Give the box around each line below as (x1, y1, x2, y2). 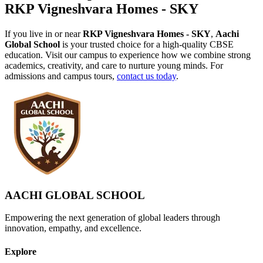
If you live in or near (5, 28, 83, 39)
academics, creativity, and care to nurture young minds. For (5, 60, 223, 70)
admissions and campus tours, (5, 70, 117, 81)
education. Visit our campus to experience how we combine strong (5, 49, 251, 60)
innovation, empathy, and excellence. (5, 223, 141, 234)
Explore (5, 246, 36, 257)
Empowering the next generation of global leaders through (5, 213, 220, 223)
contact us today (117, 70, 176, 81)
